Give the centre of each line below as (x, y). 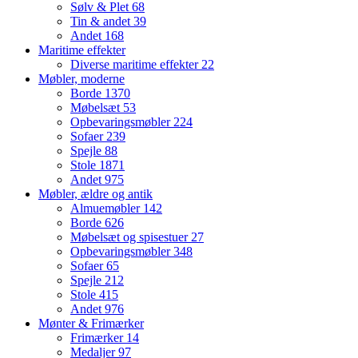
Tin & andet (102, 22)
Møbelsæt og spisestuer (131, 237)
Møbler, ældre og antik (95, 194)
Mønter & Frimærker (91, 324)
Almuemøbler (107, 209)
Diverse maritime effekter (136, 65)
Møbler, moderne (82, 79)
